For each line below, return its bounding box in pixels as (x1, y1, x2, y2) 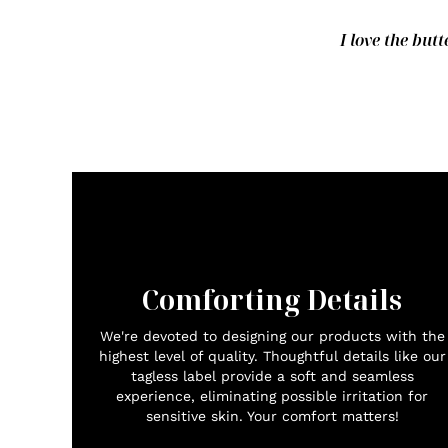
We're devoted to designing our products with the (99, 327, 445, 344)
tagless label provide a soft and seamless (130, 367, 414, 384)
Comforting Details (142, 280, 402, 318)
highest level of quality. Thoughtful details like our (98, 347, 446, 364)
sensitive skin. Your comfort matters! (145, 407, 399, 424)
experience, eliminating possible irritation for (116, 387, 428, 404)
